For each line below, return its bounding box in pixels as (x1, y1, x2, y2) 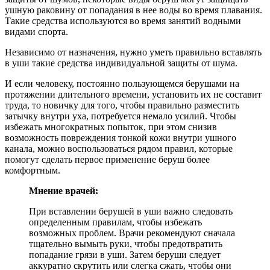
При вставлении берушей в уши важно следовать (29, 206, 233, 216)
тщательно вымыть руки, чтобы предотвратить (29, 238, 222, 249)
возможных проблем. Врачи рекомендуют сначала (29, 227, 235, 238)
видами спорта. (5, 26, 68, 37)
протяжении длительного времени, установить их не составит (5, 89, 262, 99)
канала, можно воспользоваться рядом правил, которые (5, 143, 233, 154)
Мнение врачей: (29, 185, 98, 196)
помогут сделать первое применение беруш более (5, 154, 210, 165)
